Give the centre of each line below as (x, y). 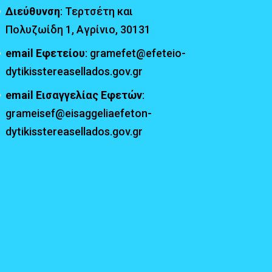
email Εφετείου (45, 53)
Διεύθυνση (32, 11)
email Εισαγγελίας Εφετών (73, 95)
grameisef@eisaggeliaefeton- (78, 113)
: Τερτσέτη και (96, 11)
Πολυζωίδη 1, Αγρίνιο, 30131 (78, 29)
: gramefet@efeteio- (135, 53)
